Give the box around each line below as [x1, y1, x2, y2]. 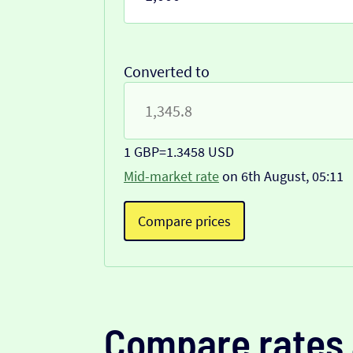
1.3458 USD [166, 143, 234, 162]
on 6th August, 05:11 [219, 167, 344, 186]
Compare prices [138, 212, 231, 231]
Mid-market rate [124, 167, 219, 186]
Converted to [124, 61, 210, 82]
